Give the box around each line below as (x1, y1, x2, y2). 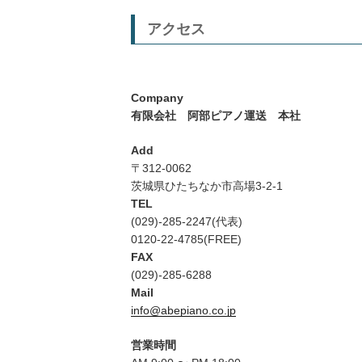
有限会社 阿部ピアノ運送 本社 (131, 109, 301, 123)
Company (131, 91, 183, 105)
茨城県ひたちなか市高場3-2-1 (131, 179, 283, 193)
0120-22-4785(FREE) (131, 233, 242, 246)
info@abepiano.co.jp (131, 304, 236, 318)
